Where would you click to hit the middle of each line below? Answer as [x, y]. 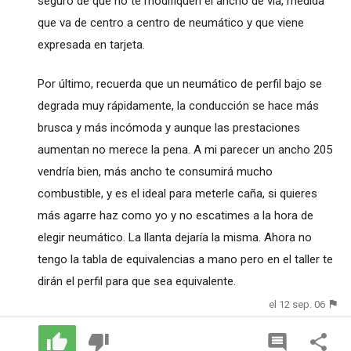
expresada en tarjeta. [91, 44]
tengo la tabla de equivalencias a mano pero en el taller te [185, 259]
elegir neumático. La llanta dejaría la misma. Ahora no [174, 237]
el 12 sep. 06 [297, 304]
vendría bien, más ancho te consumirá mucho [155, 171]
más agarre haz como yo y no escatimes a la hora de [175, 215]
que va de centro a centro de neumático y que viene [170, 22]
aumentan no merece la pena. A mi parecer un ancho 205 [185, 149]
